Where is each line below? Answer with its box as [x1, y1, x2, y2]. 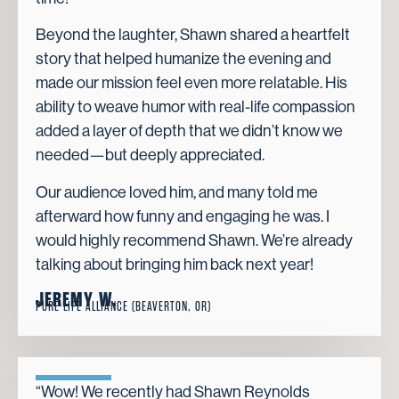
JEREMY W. [36, 289, 117, 313]
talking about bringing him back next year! [36, 255, 313, 273]
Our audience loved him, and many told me [36, 183, 318, 201]
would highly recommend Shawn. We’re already [36, 231, 353, 249]
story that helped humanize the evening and [36, 50, 331, 69]
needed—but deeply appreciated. [36, 146, 265, 165]
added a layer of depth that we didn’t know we [36, 122, 343, 141]
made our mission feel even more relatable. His [36, 74, 347, 93]
